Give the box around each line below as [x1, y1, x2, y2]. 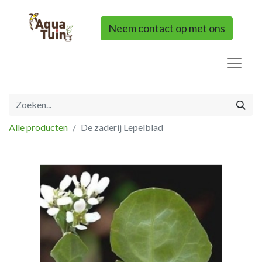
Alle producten [9, 122, 68, 133]
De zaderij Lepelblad [81, 122, 163, 133]
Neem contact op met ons [108, 21, 225, 35]
